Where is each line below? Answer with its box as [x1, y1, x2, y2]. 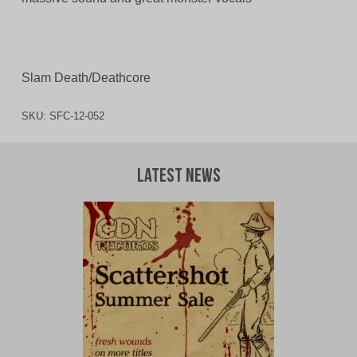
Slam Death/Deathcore [21, 71, 151, 85]
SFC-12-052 [49, 110, 104, 123]
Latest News [136, 167, 221, 187]
